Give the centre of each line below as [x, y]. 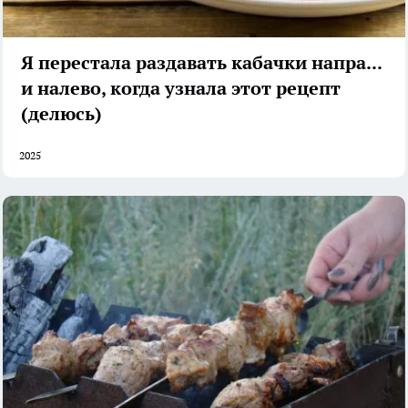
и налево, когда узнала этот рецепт [181, 88]
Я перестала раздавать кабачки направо [204, 62]
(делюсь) [61, 113]
